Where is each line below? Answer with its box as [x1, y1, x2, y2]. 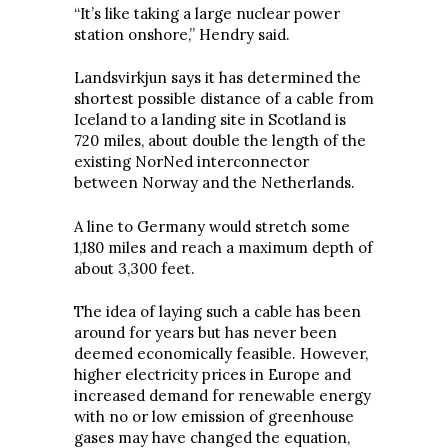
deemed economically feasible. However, [74, 344, 368, 364]
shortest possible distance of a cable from [74, 89, 374, 109]
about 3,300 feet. [74, 258, 195, 278]
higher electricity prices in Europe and [74, 365, 351, 385]
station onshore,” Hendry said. [74, 24, 290, 44]
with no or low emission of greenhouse [74, 407, 354, 427]
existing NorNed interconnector [74, 152, 309, 172]
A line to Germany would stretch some [74, 216, 350, 236]
